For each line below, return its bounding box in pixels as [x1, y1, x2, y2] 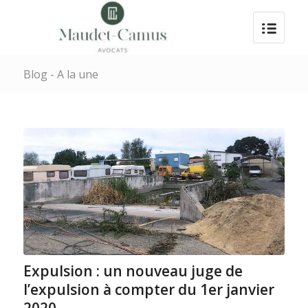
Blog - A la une [23, 67, 98, 82]
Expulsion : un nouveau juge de [23, 261, 243, 280]
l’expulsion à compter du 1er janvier [23, 279, 274, 299]
